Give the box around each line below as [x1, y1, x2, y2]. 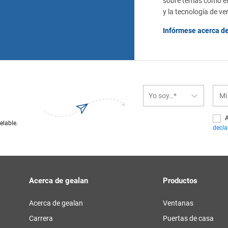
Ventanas [163, 199, 194, 207]
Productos [163, 176, 198, 185]
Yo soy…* [149, 91, 177, 100]
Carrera [28, 214, 53, 222]
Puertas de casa [163, 214, 214, 222]
